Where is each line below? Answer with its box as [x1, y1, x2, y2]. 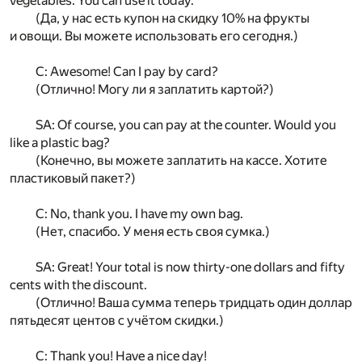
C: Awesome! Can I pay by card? [36, 64, 218, 80]
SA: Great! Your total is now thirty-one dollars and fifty [36, 259, 345, 276]
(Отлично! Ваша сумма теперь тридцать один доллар [36, 295, 352, 311]
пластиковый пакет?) [10, 170, 136, 187]
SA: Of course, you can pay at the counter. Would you [36, 117, 336, 133]
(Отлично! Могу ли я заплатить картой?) [36, 82, 274, 98]
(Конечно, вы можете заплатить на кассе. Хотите [36, 153, 327, 169]
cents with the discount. [10, 277, 147, 293]
